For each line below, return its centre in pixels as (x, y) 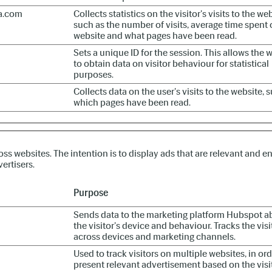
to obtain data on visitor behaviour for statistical (171, 63)
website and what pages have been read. (155, 36)
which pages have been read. (132, 102)
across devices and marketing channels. (155, 236)
